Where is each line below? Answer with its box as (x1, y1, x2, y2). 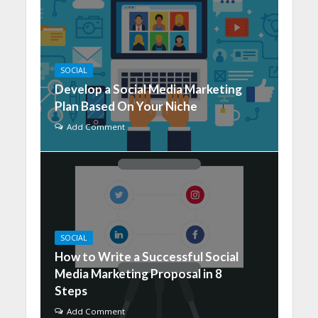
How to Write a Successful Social (54, 249, 238, 264)
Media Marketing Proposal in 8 (54, 266, 222, 281)
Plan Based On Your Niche (54, 99, 197, 114)
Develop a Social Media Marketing (54, 82, 242, 97)
